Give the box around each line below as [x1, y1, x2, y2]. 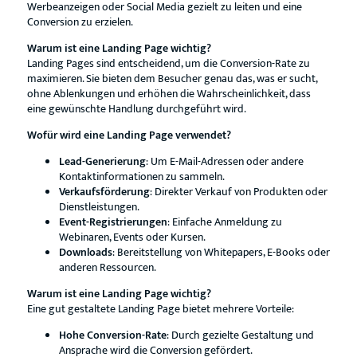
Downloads [58, 243, 112, 261]
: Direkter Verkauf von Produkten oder [149, 182, 328, 201]
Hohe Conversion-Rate [58, 326, 167, 344]
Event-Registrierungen [58, 213, 167, 231]
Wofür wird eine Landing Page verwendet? [26, 126, 231, 144]
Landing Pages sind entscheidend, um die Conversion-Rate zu [26, 54, 310, 73]
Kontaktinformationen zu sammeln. [58, 167, 225, 186]
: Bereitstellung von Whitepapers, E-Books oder [112, 243, 330, 261]
